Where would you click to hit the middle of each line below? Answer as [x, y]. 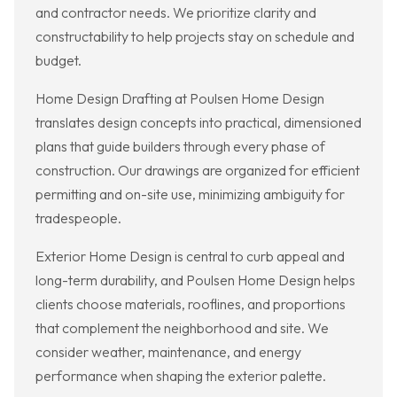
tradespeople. [78, 218]
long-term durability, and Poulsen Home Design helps [195, 280]
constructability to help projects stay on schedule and [195, 37]
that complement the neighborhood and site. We [182, 328]
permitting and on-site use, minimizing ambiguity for [190, 195]
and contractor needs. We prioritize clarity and [176, 13]
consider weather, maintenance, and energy [168, 352]
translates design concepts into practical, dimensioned [198, 123]
